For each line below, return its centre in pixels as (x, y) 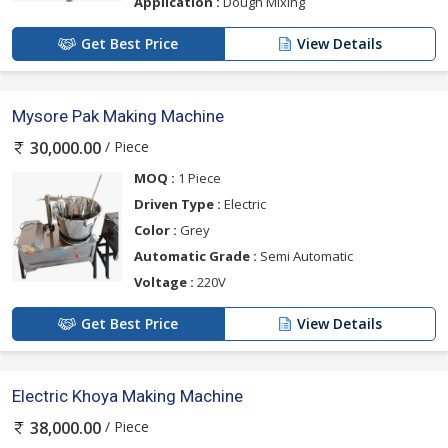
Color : (155, 229)
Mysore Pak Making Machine (118, 115)
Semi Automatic (305, 255)
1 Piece (198, 177)
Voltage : (164, 281)
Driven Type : (177, 203)
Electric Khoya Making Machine (127, 395)
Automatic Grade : (195, 255)
